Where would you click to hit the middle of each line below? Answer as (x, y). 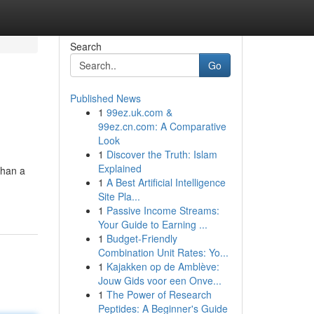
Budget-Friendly (142, 238)
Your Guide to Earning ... (152, 224)
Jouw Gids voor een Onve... (159, 280)
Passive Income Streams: (163, 210)
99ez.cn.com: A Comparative (162, 126)
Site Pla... (119, 196)
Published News (105, 98)
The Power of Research (159, 294)
